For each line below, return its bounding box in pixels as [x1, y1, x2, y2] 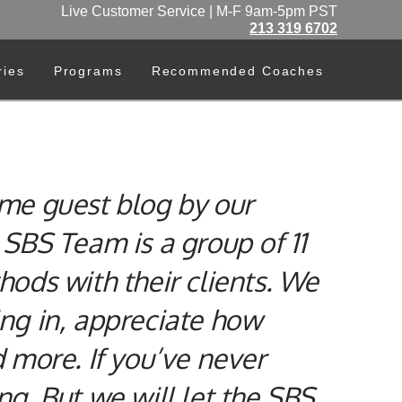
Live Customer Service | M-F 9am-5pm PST [61, 4, 337, 20]
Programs [53, 63, 123, 78]
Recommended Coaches [151, 63, 324, 78]
